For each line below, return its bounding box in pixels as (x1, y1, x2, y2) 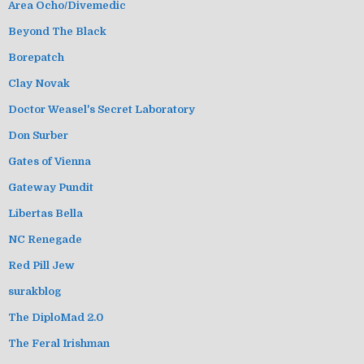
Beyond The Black (8, 24, 106, 37)
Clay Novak (8, 76, 70, 89)
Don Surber (8, 128, 68, 141)
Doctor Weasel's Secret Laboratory (8, 102, 195, 115)
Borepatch (8, 50, 64, 63)
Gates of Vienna (8, 154, 91, 167)
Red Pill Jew (8, 258, 75, 271)
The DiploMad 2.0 (8, 310, 103, 323)
